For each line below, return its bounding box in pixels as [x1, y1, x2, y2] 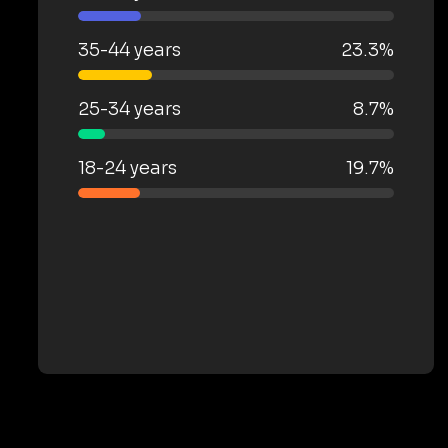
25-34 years [78, 97, 181, 120]
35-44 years [78, 38, 181, 61]
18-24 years [78, 156, 177, 179]
